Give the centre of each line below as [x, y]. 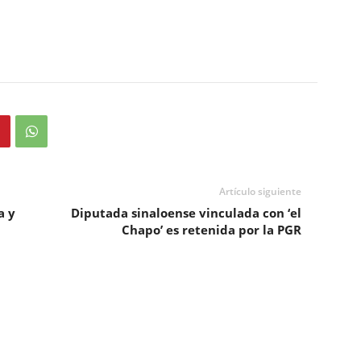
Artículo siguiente [260, 191]
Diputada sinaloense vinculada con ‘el [186, 213]
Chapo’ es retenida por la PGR [211, 230]
